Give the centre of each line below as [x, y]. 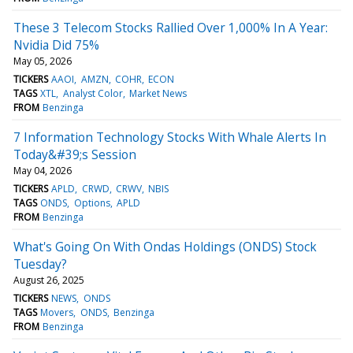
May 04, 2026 [43, 170]
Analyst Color [93, 93]
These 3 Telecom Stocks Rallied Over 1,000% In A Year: [171, 27]
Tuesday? [40, 264]
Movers [57, 312]
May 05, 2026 [43, 61]
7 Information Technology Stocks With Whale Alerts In [170, 137]
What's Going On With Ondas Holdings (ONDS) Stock [165, 246]
